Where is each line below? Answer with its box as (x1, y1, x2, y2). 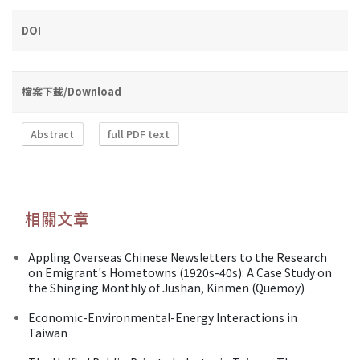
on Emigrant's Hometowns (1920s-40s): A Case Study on (28, 264, 332, 280)
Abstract (31, 126, 75, 142)
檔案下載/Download (22, 83, 121, 99)
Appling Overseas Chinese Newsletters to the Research (28, 248, 327, 265)
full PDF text (108, 126, 170, 142)
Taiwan (28, 324, 67, 341)
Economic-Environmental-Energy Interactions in (28, 309, 297, 325)
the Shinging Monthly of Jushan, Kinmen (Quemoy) (28, 279, 305, 296)
